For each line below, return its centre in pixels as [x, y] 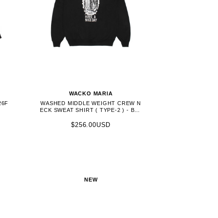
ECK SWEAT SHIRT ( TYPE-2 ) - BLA [91, 110]
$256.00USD [91, 125]
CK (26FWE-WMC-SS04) [91, 117]
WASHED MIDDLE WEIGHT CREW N [91, 103]
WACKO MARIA [91, 93]
